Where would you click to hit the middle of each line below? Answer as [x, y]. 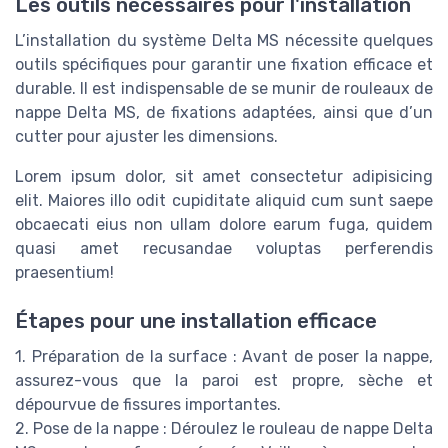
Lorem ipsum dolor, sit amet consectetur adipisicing [224, 176]
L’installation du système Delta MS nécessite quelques [224, 40]
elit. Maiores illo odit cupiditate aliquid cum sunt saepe [224, 200]
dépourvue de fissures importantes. [148, 404]
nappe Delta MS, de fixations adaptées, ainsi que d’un [224, 112]
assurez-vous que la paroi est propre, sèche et [224, 380]
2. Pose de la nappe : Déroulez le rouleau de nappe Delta [224, 428]
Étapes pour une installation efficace [196, 320]
